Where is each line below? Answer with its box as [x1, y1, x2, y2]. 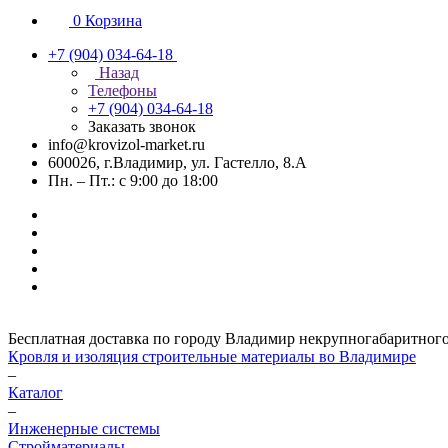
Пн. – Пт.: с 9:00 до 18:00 [48, 172, 218, 189]
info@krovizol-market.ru [48, 136, 205, 153]
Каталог [8, 384, 63, 401]
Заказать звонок [88, 118, 196, 135]
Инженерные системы [8, 420, 160, 437]
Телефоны [88, 82, 157, 99]
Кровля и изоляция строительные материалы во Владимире [8, 348, 416, 365]
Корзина [85, 12, 142, 29]
